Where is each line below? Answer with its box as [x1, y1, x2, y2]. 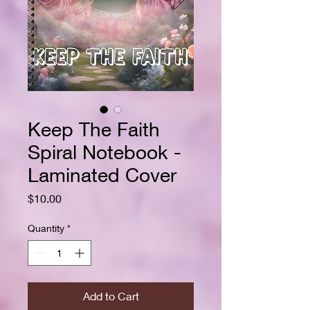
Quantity [28, 222, 64, 235]
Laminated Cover [28, 163, 176, 187]
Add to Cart [82, 289, 139, 303]
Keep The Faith [28, 118, 160, 141]
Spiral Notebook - [28, 140, 181, 164]
